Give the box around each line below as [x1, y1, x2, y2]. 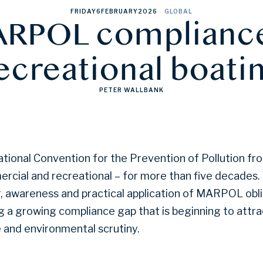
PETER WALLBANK [99, 86, 164, 93]
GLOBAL [164, 8, 193, 15]
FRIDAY [70, 8, 96, 15]
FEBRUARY [101, 8, 138, 15]
